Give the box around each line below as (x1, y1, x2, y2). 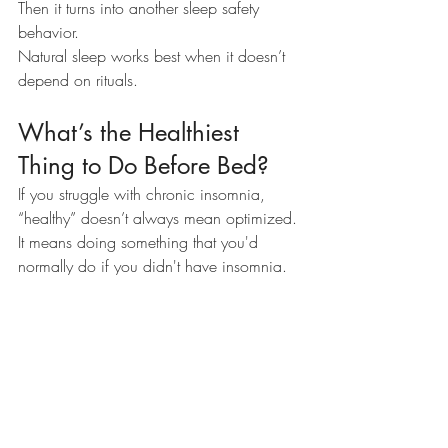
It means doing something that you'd (18, 231, 263, 254)
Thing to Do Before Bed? (18, 150, 269, 182)
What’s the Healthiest (18, 117, 246, 149)
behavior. (18, 21, 79, 44)
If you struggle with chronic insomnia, (18, 183, 270, 206)
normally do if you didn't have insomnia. (18, 255, 297, 278)
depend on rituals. (18, 69, 138, 92)
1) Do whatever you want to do (18, 327, 295, 354)
